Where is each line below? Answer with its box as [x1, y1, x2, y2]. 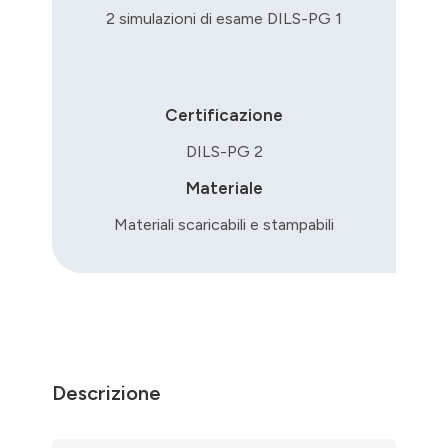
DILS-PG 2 [185, 141, 263, 161]
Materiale [185, 177, 263, 198]
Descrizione [52, 380, 162, 405]
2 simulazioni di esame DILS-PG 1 [106, 8, 342, 28]
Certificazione [165, 104, 283, 125]
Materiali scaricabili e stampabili [114, 214, 334, 234]
